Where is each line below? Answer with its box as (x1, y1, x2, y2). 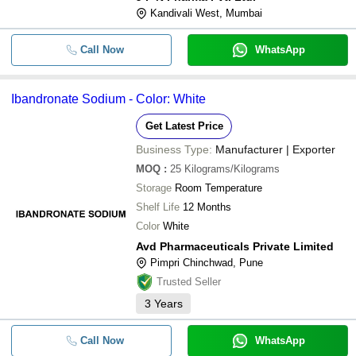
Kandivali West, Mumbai (150, 7, 262, 19)
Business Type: (136, 143, 212, 156)
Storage (136, 182, 172, 194)
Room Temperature (175, 182, 262, 194)
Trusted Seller (157, 276, 221, 288)
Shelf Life (136, 201, 180, 213)
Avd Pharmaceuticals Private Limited (136, 240, 334, 253)
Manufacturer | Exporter (215, 143, 335, 156)
